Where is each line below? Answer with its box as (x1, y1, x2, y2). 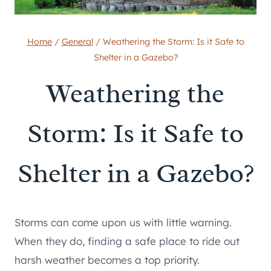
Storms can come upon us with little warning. (15, 216, 232, 229)
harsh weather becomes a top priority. (15, 253, 200, 267)
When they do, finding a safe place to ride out (15, 235, 240, 248)
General (61, 36, 93, 47)
